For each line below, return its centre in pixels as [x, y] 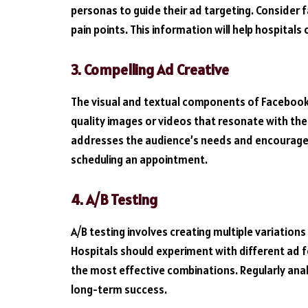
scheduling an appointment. [139, 159]
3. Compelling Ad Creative [150, 69]
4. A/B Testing [114, 199]
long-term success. [119, 289]
